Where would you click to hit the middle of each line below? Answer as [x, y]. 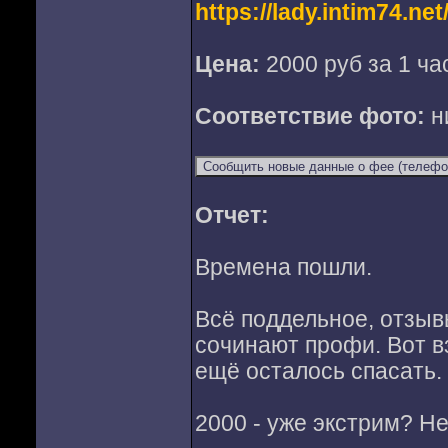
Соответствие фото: [312, 116]
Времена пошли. [283, 267]
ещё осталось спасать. [318, 371]
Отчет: [231, 215]
